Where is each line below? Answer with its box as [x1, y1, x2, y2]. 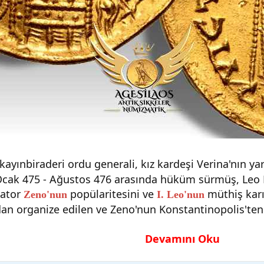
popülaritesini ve [70, 186, 157, 201]
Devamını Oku [144, 231, 220, 246]
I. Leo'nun [157, 188, 207, 200]
